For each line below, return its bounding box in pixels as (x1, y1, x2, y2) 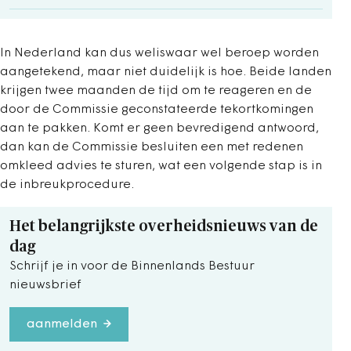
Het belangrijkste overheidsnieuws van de (9, 218, 318, 234)
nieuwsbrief (9, 278, 81, 291)
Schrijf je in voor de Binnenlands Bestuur (9, 259, 255, 273)
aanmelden (27, 317, 97, 331)
